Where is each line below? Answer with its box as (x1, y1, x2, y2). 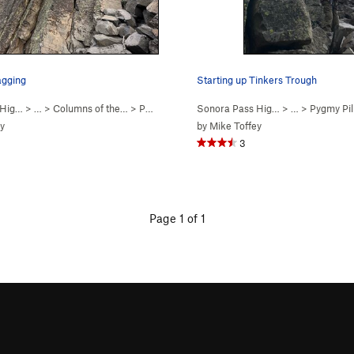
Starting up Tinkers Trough (197, 73, 317, 86)
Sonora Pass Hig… (197, 102, 280, 115)
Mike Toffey (209, 119, 262, 132)
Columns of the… (53, 102, 128, 115)
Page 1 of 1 (149, 211, 205, 225)
